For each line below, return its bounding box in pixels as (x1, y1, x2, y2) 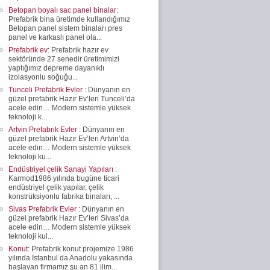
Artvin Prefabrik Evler (8, 125, 79, 134)
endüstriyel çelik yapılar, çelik (8, 183, 104, 192)
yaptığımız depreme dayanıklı (8, 63, 104, 72)
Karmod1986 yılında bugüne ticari (8, 174, 119, 183)
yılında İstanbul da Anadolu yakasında (8, 253, 133, 262)
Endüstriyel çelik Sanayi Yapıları (8, 165, 115, 174)
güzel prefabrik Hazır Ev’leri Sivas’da (8, 213, 129, 222)
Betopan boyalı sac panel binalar (8, 5, 116, 14)
